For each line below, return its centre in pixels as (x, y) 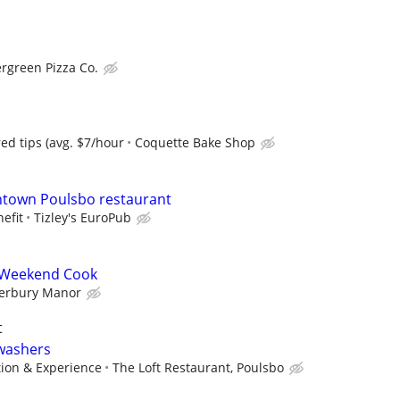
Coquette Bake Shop (195, 142)
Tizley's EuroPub (83, 217)
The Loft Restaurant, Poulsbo (198, 368)
